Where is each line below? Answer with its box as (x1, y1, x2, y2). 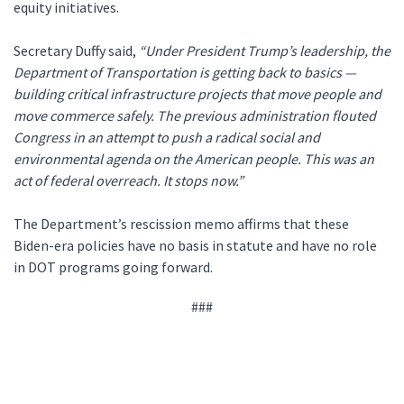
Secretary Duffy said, (14, 41, 139, 60)
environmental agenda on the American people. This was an (14, 150, 374, 168)
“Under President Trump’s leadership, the (139, 41, 390, 60)
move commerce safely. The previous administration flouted (14, 106, 376, 124)
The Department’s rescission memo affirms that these (14, 215, 349, 233)
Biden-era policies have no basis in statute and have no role (14, 236, 377, 254)
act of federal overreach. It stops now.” (14, 171, 243, 189)
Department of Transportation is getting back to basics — (14, 63, 356, 81)
